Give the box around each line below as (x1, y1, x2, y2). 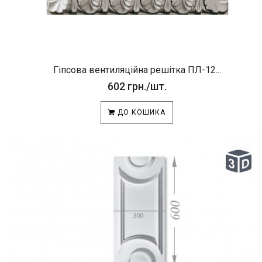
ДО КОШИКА (115, 108, 166, 116)
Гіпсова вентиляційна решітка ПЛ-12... (53, 64, 221, 75)
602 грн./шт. (107, 80, 167, 92)
